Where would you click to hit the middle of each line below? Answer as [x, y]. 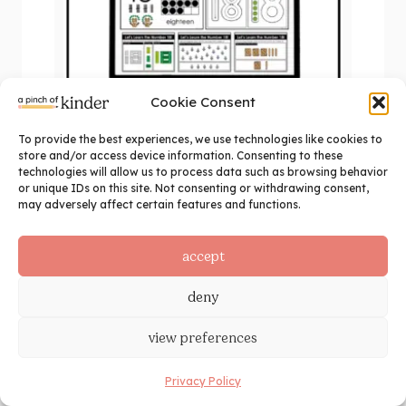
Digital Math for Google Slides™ [203, 168]
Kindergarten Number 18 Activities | [203, 145]
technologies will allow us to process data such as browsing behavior [203, 172]
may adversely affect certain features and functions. [159, 204]
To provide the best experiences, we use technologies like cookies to [200, 139]
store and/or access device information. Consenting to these [180, 155]
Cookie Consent [203, 102]
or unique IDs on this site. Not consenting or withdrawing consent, [193, 188]
